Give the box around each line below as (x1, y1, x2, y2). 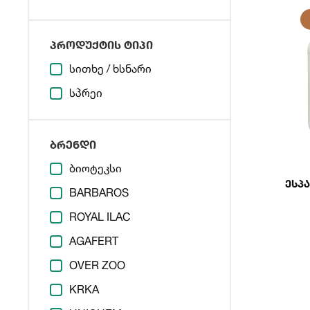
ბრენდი (50, 138, 96, 151)
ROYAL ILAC (69, 210, 131, 224)
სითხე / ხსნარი (69, 62, 152, 75)
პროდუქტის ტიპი (50, 38, 153, 51)
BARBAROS (69, 185, 129, 199)
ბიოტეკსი (69, 161, 122, 175)
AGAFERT (69, 234, 118, 248)
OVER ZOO (69, 258, 125, 272)
